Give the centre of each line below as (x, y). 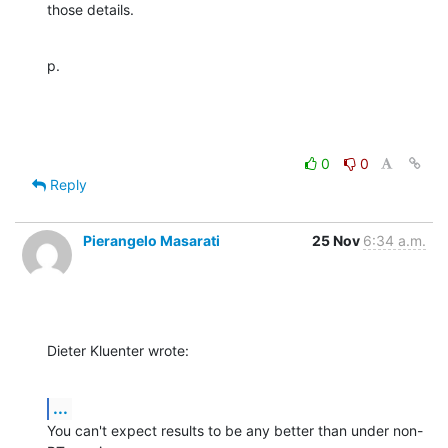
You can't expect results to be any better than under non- (235, 431)
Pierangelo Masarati (151, 241)
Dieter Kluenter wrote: (118, 351)
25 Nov (337, 241)
